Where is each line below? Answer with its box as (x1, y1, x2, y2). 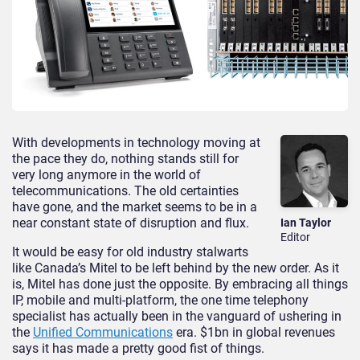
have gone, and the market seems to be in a (12, 199, 257, 215)
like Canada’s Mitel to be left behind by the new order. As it (12, 260, 339, 276)
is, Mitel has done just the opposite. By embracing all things (12, 276, 348, 292)
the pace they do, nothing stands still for (12, 151, 239, 167)
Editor (280, 231, 311, 244)
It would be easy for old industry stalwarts (12, 244, 248, 260)
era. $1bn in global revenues (173, 325, 335, 341)
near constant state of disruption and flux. (12, 215, 249, 231)
